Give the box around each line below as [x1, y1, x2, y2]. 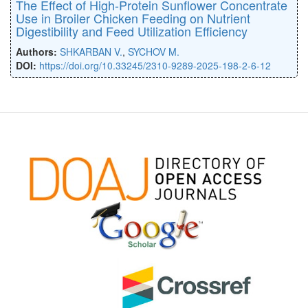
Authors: [16, 44, 60, 58]
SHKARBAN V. [60, 44, 122, 58]
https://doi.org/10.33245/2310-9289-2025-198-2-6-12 [39, 58, 271, 72]
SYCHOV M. [128, 44, 179, 58]
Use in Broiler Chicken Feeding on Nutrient [16, 8, 250, 27]
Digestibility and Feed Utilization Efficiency [16, 21, 247, 40]
